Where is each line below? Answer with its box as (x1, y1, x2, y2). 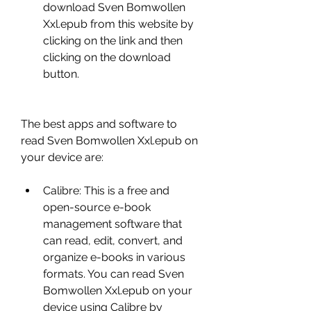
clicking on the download (43, 51, 171, 64)
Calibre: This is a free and (43, 184, 169, 197)
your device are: (21, 151, 103, 164)
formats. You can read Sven (43, 267, 184, 280)
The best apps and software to (21, 117, 177, 131)
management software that (43, 217, 182, 230)
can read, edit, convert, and (43, 234, 183, 247)
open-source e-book (43, 201, 151, 214)
